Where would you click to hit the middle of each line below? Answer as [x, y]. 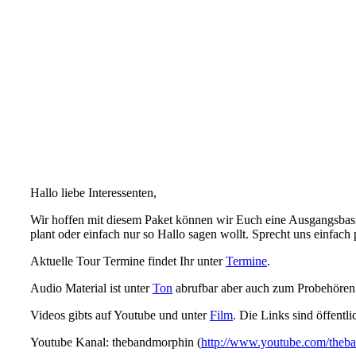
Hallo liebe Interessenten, [93, 193]
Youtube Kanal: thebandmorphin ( [116, 342]
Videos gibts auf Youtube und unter [120, 315]
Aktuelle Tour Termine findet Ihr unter [128, 261]
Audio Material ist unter [91, 288]
